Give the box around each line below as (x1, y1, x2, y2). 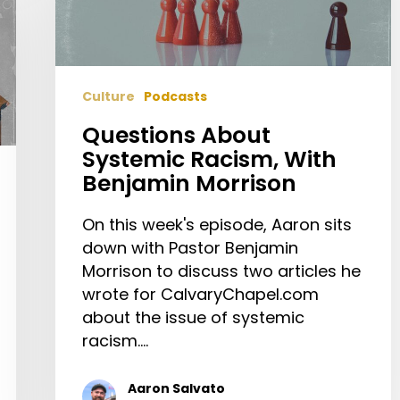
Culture (82, 87, 135, 106)
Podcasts (144, 87, 207, 106)
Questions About (82, 120, 271, 152)
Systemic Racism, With (82, 144, 337, 176)
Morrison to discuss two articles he (82, 260, 361, 283)
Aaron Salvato (128, 379, 225, 398)
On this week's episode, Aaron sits (82, 213, 352, 237)
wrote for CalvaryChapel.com (82, 283, 319, 306)
